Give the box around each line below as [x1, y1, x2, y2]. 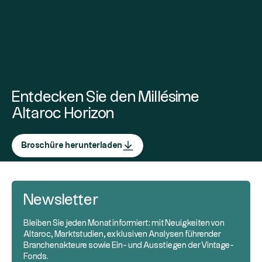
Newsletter [23, 193, 99, 208]
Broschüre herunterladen [21, 142, 122, 150]
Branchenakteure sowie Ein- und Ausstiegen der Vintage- [23, 242, 234, 250]
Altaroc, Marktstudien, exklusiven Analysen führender [23, 230, 220, 239]
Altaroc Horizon [12, 106, 114, 121]
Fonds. [23, 253, 49, 261]
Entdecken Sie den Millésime [12, 90, 199, 105]
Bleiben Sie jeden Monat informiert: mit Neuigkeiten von [23, 219, 225, 227]
